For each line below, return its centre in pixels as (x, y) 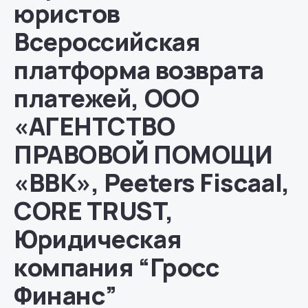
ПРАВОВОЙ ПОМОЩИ (143, 154)
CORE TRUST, (94, 211)
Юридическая (98, 239)
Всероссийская (107, 42)
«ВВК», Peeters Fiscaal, (152, 183)
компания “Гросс (117, 267)
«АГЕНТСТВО (95, 126)
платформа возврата (139, 70)
